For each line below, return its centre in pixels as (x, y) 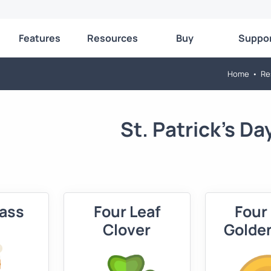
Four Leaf (127, 211)
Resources (112, 38)
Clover (127, 230)
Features (40, 38)
